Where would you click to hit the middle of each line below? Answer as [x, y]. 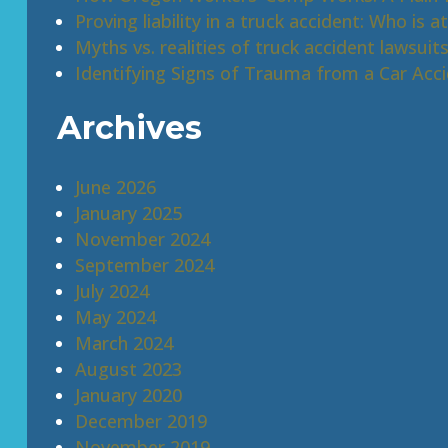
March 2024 [123, 343]
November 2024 [142, 239]
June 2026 [115, 187]
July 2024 [111, 291]
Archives [129, 127]
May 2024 [115, 317]
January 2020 [128, 395]
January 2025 [128, 213]
